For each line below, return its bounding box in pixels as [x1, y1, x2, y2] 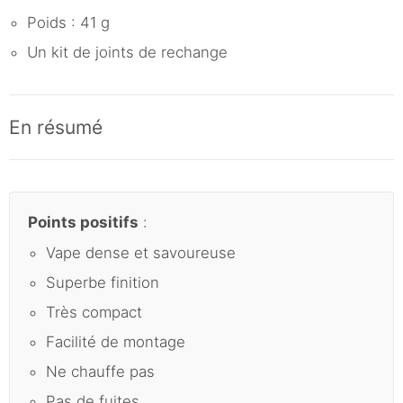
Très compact [46, 302, 142, 321]
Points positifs [28, 212, 139, 231]
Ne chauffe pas [46, 362, 155, 381]
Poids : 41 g [27, 13, 110, 31]
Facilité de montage [46, 332, 185, 351]
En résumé [9, 115, 103, 139]
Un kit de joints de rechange [27, 42, 228, 61]
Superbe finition [46, 273, 159, 291]
